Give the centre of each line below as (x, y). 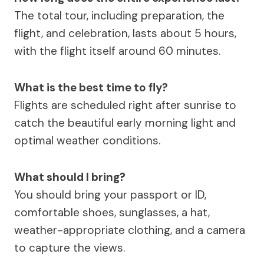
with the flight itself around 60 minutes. (117, 51)
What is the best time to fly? (91, 87)
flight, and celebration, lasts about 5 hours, (125, 33)
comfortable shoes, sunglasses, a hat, (112, 212)
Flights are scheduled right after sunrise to (125, 105)
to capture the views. (70, 247)
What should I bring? (70, 177)
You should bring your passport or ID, (110, 194)
